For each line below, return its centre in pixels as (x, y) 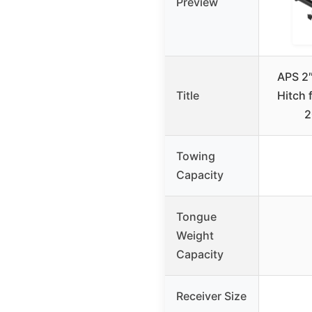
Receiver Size (211, 296)
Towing (196, 156)
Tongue (196, 217)
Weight (195, 236)
